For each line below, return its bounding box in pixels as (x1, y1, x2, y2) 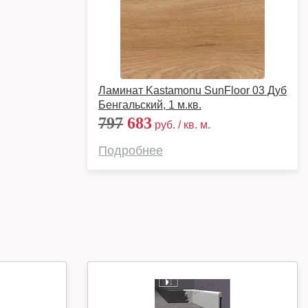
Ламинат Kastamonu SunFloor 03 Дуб (98, 85, 287, 96)
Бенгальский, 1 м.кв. (98, 99, 201, 111)
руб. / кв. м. (152, 119, 210, 131)
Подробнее (98, 144, 163, 157)
